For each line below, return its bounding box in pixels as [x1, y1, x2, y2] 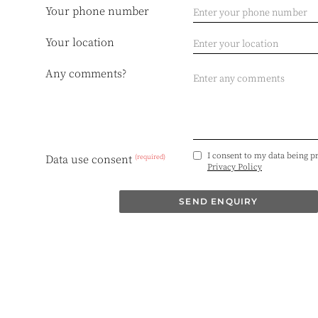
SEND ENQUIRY [179, 196, 258, 207]
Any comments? [45, 67, 126, 81]
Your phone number [45, 4, 149, 18]
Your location [45, 35, 114, 50]
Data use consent [45, 153, 135, 167]
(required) [135, 152, 165, 161]
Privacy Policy [207, 162, 262, 172]
